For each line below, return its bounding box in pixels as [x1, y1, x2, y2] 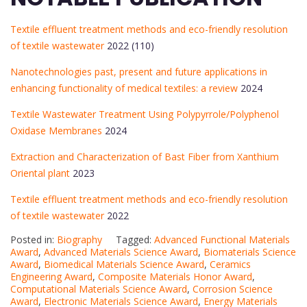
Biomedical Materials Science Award [44, 257, 204, 271]
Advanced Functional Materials [154, 232, 290, 246]
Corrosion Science [193, 282, 273, 295]
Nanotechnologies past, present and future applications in [10, 64, 267, 78]
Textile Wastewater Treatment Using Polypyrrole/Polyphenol [10, 107, 279, 121]
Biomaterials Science [204, 245, 296, 258]
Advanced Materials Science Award [44, 245, 198, 258]
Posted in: [10, 232, 57, 246]
